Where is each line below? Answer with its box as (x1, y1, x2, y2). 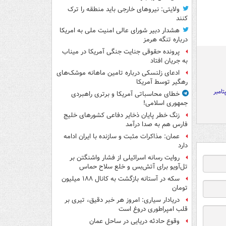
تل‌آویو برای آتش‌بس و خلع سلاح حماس (79, 162, 188, 172)
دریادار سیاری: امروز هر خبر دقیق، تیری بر (65, 195, 180, 205)
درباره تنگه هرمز (143, 35, 188, 45)
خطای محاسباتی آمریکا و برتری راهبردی (71, 89, 180, 99)
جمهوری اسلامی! (143, 98, 188, 108)
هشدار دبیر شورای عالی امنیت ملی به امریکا (60, 26, 180, 36)
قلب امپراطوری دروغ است (119, 204, 188, 214)
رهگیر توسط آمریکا (136, 77, 188, 87)
